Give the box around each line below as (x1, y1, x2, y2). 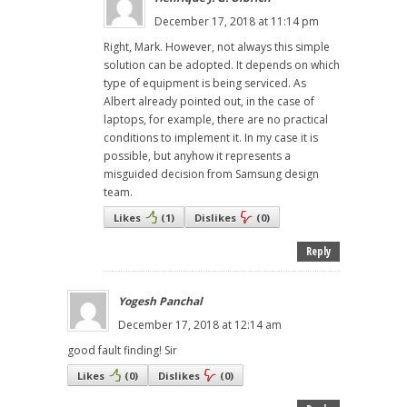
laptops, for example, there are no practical (104, 111, 328, 127)
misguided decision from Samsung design (104, 165, 319, 182)
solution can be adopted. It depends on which (104, 56, 340, 73)
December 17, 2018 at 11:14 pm (154, 13, 319, 29)
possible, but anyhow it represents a (104, 147, 291, 164)
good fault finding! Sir (67, 342, 177, 358)
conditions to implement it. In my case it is (104, 129, 318, 145)
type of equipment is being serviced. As (104, 74, 306, 91)
